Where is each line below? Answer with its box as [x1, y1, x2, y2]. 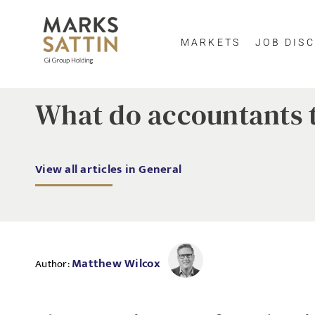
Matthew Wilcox [72, 253, 161, 274]
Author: [35, 255, 72, 273]
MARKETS [180, 34, 241, 50]
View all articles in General [35, 160, 181, 179]
